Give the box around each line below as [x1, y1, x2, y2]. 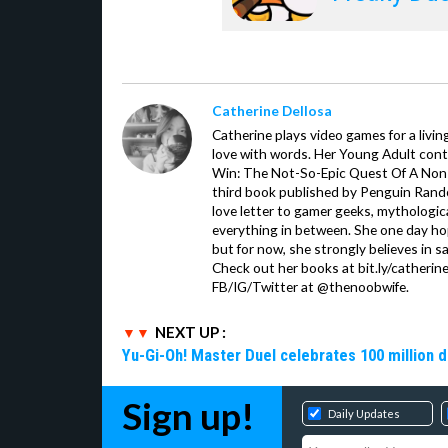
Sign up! [122, 394, 255, 438]
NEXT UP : [155, 323, 226, 341]
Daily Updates [328, 407, 400, 420]
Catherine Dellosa [212, 102, 332, 119]
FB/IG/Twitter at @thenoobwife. [212, 278, 409, 295]
